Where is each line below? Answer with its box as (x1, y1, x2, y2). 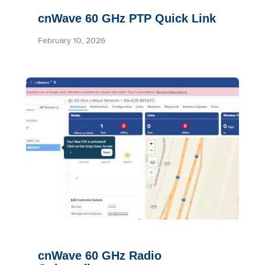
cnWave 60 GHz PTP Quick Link (38, 12, 216, 25)
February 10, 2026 (38, 34, 105, 46)
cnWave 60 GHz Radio (38, 249, 161, 262)
